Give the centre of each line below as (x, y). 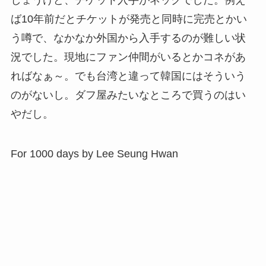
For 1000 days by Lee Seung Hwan (94, 154)
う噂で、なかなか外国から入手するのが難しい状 (128, 38)
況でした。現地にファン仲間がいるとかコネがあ (128, 57)
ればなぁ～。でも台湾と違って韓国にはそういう (128, 76)
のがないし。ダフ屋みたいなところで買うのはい (128, 95)
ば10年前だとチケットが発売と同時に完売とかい (129, 19)
